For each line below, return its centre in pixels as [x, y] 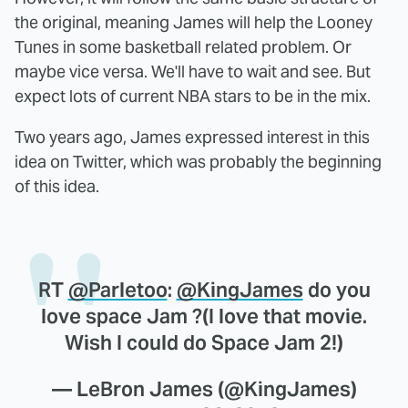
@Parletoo [117, 289]
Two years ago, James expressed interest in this [192, 137]
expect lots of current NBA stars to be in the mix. [193, 96]
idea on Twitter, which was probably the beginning [198, 161]
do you [337, 289]
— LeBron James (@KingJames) [204, 388]
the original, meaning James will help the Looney [194, 22]
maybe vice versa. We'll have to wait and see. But [193, 71]
